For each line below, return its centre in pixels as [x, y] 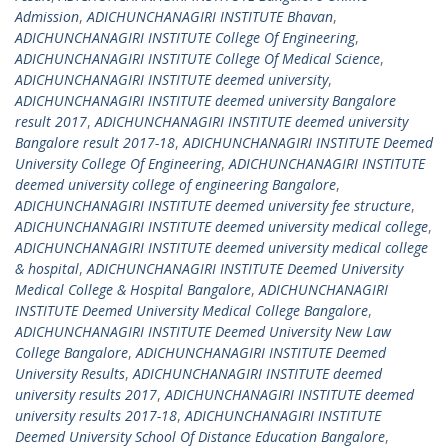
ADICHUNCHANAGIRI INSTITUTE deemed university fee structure [213, 205]
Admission [47, 16]
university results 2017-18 [96, 415]
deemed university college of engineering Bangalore [175, 184]
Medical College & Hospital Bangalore [133, 289]
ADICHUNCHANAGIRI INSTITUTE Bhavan [210, 16]
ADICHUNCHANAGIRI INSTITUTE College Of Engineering [185, 37]
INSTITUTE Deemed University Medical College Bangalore [191, 310]
